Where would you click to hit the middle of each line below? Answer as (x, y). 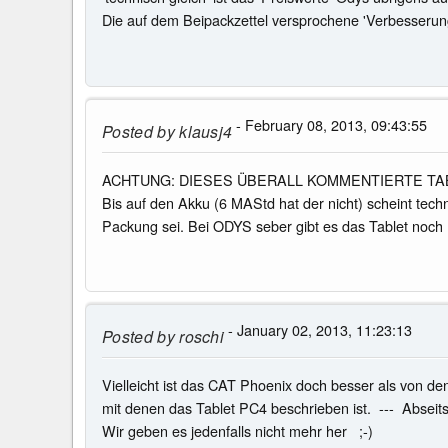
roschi (199, 336)
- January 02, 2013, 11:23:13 (318, 330)
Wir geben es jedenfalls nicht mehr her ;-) (237, 430)
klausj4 (203, 131)
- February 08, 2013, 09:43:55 (330, 124)
